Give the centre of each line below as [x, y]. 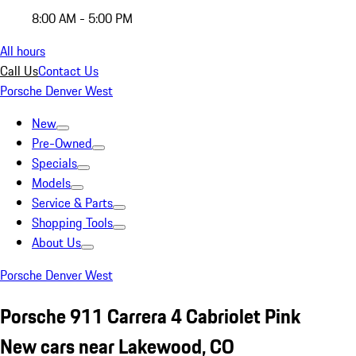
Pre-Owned [62, 143]
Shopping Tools [72, 222]
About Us [56, 242]
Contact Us [68, 71]
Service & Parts [72, 203]
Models [51, 183]
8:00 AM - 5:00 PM [82, 18]
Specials [54, 163]
